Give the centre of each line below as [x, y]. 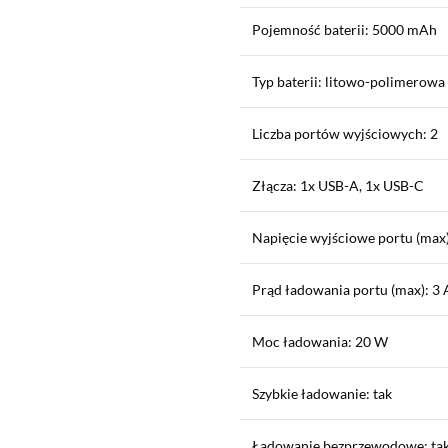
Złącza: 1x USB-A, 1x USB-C [338, 185]
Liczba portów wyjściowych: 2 [345, 133]
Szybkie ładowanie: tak [322, 393]
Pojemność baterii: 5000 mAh [344, 29]
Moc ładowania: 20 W [320, 341]
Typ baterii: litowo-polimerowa [348, 81]
